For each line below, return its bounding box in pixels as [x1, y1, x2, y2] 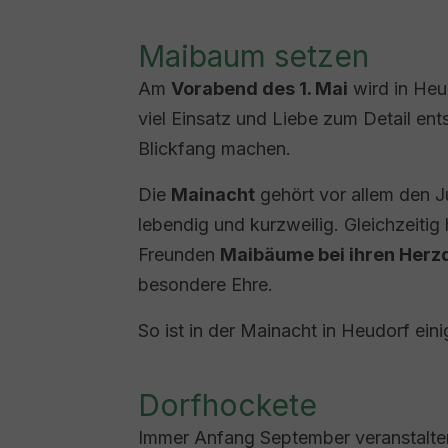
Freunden [138, 244, 220, 265]
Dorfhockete [138, 387, 317, 423]
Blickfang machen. [138, 138, 291, 159]
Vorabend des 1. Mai [171, 78, 348, 99]
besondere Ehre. [138, 274, 273, 295]
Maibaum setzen [138, 38, 369, 74]
